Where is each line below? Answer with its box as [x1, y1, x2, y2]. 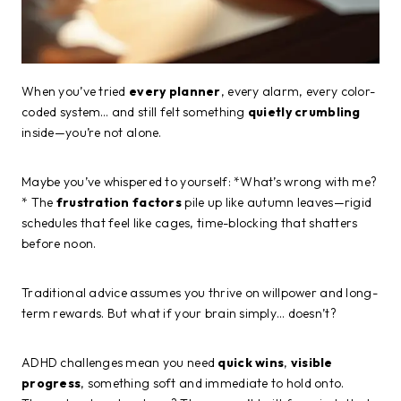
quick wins [218, 354, 285, 371]
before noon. [21, 235, 97, 252]
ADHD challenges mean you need [21, 354, 218, 371]
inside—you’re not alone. [21, 124, 162, 141]
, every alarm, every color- [220, 83, 376, 100]
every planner [129, 83, 221, 100]
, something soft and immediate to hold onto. [81, 375, 345, 392]
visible [290, 354, 333, 371]
